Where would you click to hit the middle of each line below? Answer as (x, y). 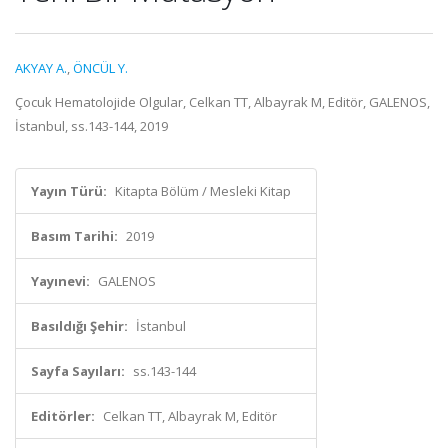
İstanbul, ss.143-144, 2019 (91, 126)
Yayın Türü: (69, 191)
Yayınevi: (60, 281)
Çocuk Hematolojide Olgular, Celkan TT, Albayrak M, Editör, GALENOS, (222, 102)
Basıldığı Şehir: (79, 326)
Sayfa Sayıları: (78, 371)
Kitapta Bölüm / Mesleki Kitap (203, 191)
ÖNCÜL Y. (100, 68)
